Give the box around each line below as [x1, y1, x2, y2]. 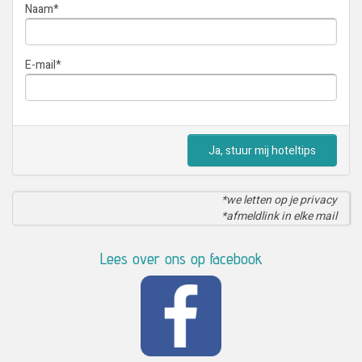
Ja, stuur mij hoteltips [208, 141, 316, 159]
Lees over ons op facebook [99, 248, 263, 268]
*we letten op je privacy [221, 191, 337, 208]
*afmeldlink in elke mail [221, 207, 337, 225]
